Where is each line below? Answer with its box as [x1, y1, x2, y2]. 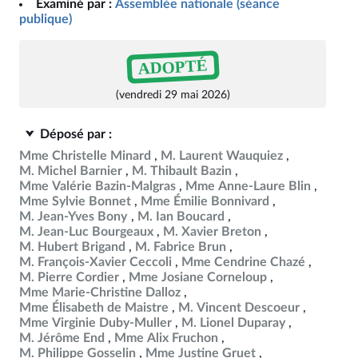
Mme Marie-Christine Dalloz [19, 286, 181, 299]
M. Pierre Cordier [19, 271, 119, 284]
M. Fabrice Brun [135, 241, 226, 253]
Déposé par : [40, 128, 112, 141]
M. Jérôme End [19, 332, 105, 344]
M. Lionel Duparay [181, 316, 285, 329]
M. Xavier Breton [163, 225, 261, 238]
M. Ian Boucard [137, 210, 225, 223]
